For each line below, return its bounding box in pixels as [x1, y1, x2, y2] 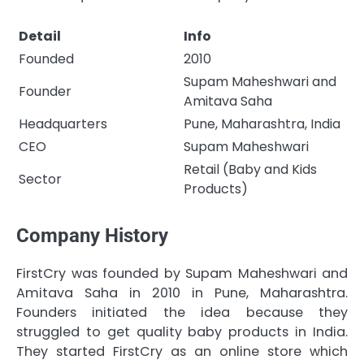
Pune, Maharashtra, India [184, 115, 340, 134]
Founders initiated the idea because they [16, 302, 348, 322]
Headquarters [19, 115, 107, 134]
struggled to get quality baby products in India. [16, 322, 348, 341]
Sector [19, 170, 62, 189]
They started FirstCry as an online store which [16, 341, 348, 361]
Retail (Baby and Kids [184, 160, 317, 180]
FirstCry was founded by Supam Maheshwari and [16, 263, 348, 283]
